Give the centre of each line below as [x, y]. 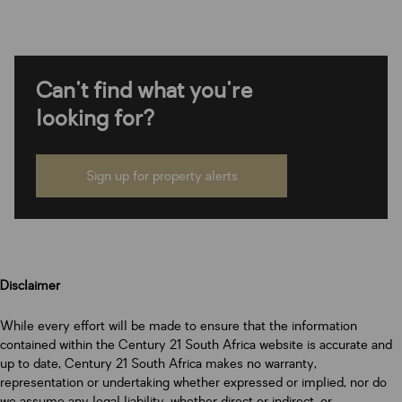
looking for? [96, 118]
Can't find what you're [144, 91]
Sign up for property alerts [162, 176]
